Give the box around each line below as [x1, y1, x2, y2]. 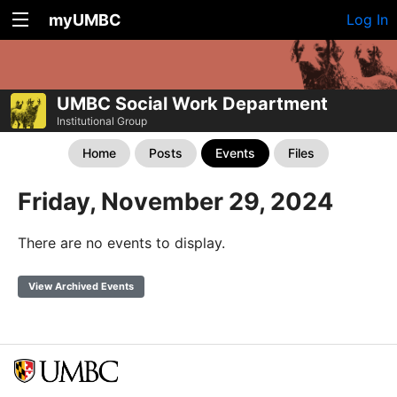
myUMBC [49, 11, 121, 29]
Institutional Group [57, 113, 147, 128]
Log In [346, 11, 388, 28]
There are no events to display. [18, 233, 225, 252]
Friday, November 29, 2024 [18, 186, 333, 216]
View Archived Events [28, 279, 134, 292]
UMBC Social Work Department [57, 92, 328, 114]
